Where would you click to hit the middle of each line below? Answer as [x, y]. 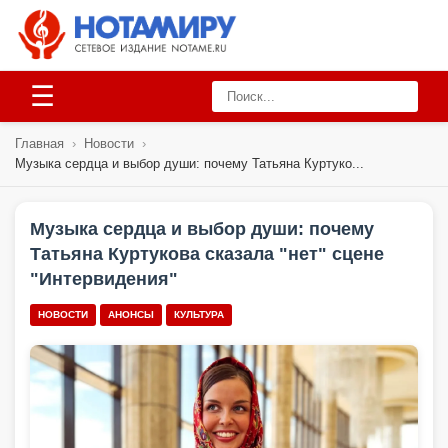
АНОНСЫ [131, 314]
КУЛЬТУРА [199, 314]
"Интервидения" [104, 279]
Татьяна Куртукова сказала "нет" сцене [207, 254]
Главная [39, 143]
